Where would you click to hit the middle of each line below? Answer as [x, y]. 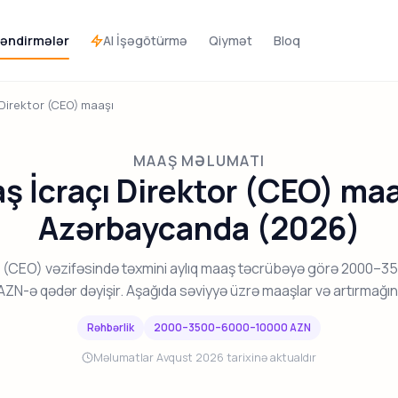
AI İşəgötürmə [145, 40]
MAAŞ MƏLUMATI [199, 161]
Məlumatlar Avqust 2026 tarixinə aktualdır [205, 357]
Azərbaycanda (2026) [199, 228]
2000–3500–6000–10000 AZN [233, 327]
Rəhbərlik [110, 327]
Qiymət [231, 41]
